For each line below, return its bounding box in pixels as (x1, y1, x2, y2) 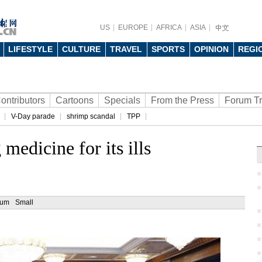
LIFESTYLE (8, 44, 53, 54)
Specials (104, 95, 140, 105)
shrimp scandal (67, 112, 115, 120)
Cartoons (56, 95, 94, 105)
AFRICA (156, 23, 182, 32)
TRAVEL (110, 44, 142, 54)
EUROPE (118, 23, 148, 32)
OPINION (194, 44, 229, 54)
